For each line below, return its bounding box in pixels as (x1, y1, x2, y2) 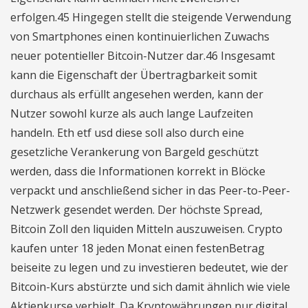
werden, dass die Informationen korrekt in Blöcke (10, 164, 265, 179)
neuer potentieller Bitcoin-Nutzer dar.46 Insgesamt (10, 48, 275, 63)
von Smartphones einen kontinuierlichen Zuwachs (10, 29, 269, 44)
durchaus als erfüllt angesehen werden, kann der (10, 87, 263, 102)
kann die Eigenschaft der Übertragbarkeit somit (10, 67, 257, 82)
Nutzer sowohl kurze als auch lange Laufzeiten (10, 106, 253, 121)
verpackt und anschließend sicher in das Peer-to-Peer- (10, 183, 290, 198)
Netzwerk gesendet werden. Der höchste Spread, (10, 202, 263, 217)
